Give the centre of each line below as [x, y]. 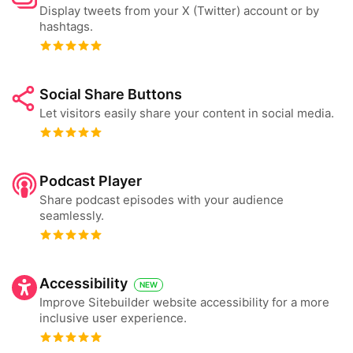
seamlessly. [72, 216]
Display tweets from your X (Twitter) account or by [179, 11]
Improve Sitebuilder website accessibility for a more [184, 302]
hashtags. [66, 26]
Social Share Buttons [111, 94]
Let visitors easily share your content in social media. [187, 113]
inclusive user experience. [113, 318]
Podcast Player [91, 181]
